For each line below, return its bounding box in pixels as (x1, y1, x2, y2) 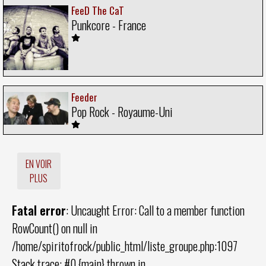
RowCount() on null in (12, 219, 97, 237)
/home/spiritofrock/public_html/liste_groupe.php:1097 (12, 237, 237, 255)
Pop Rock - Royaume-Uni (71, 103, 173, 121)
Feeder (71, 90, 97, 105)
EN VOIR (26, 157, 52, 172)
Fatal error (12, 201, 66, 220)
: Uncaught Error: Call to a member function (66, 201, 245, 220)
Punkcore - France (71, 16, 146, 34)
